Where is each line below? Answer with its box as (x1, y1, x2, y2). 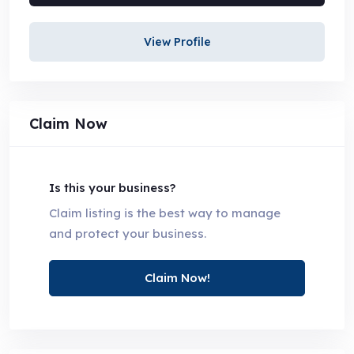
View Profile (143, 34, 211, 49)
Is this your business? (49, 179, 175, 195)
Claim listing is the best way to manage (49, 205, 281, 220)
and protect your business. (49, 225, 206, 241)
